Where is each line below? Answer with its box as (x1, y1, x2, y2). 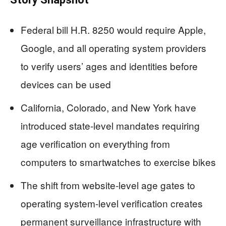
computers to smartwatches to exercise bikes (21, 155, 216, 169)
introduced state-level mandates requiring (21, 119, 200, 133)
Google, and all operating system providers (21, 41, 206, 55)
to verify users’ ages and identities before (21, 59, 198, 73)
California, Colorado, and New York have (21, 100, 196, 115)
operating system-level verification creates (21, 196, 203, 210)
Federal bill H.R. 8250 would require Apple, (21, 23, 206, 37)
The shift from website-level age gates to (21, 178, 195, 192)
